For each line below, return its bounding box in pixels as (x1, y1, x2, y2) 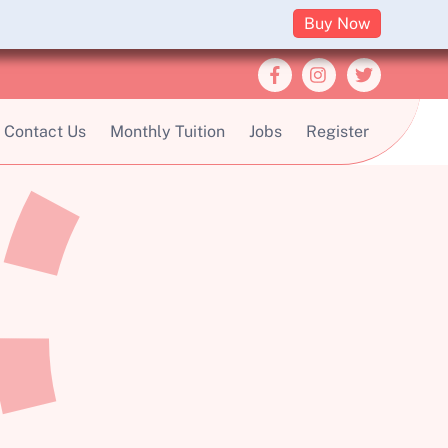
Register (305, 122, 369, 142)
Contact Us (3, 122, 86, 142)
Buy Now (303, 14, 370, 34)
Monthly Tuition (109, 122, 225, 142)
